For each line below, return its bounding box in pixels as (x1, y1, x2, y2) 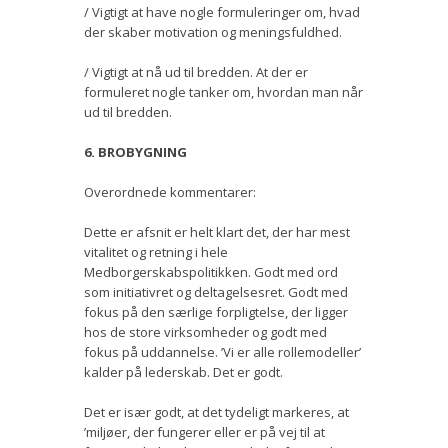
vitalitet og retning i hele (84, 242, 228, 261)
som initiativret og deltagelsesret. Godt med (84, 282, 348, 301)
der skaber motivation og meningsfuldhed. (84, 22, 342, 41)
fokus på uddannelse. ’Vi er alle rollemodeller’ (84, 342, 361, 361)
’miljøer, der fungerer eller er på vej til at (84, 422, 325, 441)
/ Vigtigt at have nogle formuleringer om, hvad (84, 2, 360, 21)
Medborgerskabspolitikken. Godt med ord (84, 262, 338, 281)
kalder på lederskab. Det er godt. (84, 362, 283, 381)
